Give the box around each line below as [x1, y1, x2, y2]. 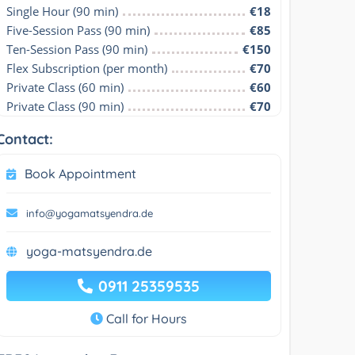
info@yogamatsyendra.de [26, 206, 154, 219]
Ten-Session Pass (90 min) [6, 40, 148, 57]
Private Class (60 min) [6, 78, 124, 95]
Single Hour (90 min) [6, 2, 119, 19]
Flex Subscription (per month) [6, 59, 168, 76]
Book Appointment [25, 165, 137, 181]
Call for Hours [102, 310, 187, 326]
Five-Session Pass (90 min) [6, 21, 151, 38]
